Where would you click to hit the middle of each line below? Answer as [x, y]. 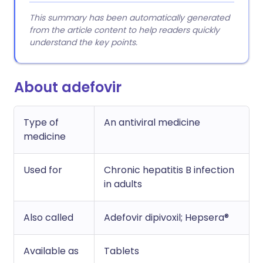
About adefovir [68, 87]
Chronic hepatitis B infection [169, 170]
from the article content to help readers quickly [124, 30]
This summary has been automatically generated [129, 18]
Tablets [122, 251]
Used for [43, 170]
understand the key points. [83, 42]
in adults [123, 184]
